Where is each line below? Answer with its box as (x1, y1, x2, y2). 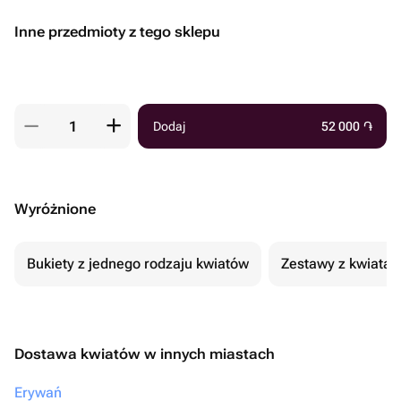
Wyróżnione (14, 200, 96, 218)
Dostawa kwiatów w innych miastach (14, 346, 275, 363)
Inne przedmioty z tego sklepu (14, 23, 220, 40)
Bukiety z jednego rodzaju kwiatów (27, 255, 249, 272)
